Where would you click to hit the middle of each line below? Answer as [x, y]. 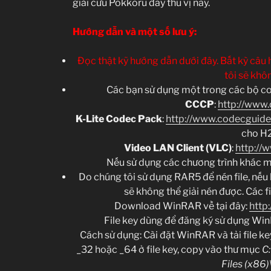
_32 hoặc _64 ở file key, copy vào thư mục [169, 249]
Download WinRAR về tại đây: [182, 206]
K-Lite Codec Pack [119, 119]
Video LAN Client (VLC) [178, 148]
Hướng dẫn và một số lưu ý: [135, 31]
